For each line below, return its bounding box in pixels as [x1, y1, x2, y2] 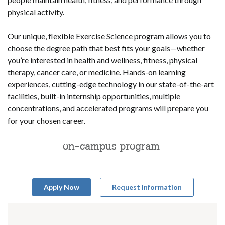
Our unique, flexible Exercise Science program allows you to [8, 31, 211, 41]
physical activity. [8, 7, 64, 17]
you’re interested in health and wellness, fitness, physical [8, 55, 197, 65]
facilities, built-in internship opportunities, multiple [8, 91, 180, 101]
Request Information [111, 182, 182, 191]
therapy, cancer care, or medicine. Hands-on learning [8, 67, 186, 77]
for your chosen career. [8, 115, 85, 125]
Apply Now [43, 182, 79, 191]
